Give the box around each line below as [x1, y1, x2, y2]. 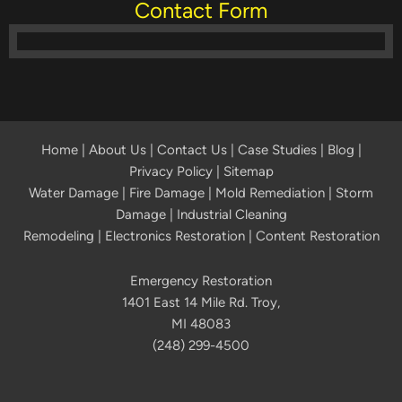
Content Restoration [255, 227, 380, 244]
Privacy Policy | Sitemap [128, 162, 274, 179]
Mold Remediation [215, 184, 325, 201]
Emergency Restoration [130, 272, 272, 289]
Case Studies [237, 141, 317, 158]
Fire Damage [129, 184, 205, 201]
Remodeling [22, 227, 94, 244]
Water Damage [29, 184, 118, 201]
